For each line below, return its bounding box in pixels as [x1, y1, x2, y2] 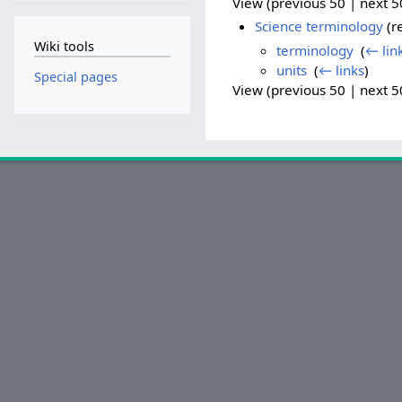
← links [319, 60, 364, 79]
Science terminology [254, 17, 383, 36]
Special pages [33, 68, 118, 86]
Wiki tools [33, 37, 94, 55]
